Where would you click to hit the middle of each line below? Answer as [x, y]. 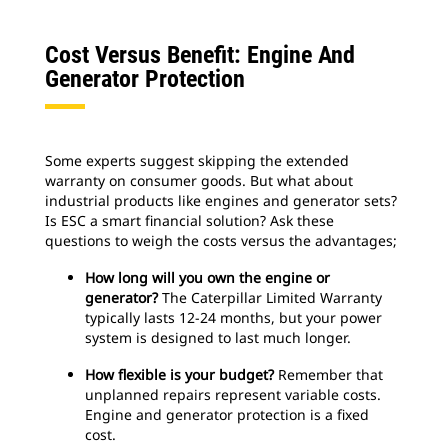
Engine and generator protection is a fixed [227, 414]
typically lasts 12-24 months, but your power [233, 317]
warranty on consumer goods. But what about [199, 180]
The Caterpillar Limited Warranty [270, 297]
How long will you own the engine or [207, 277]
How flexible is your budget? [179, 374]
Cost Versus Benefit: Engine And [200, 54]
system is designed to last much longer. [218, 337]
